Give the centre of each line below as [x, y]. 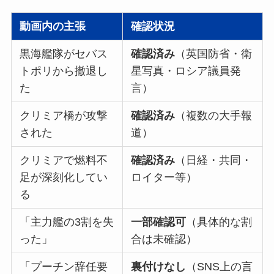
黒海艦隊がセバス [64, 54]
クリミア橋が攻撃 [64, 115]
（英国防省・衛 [214, 54]
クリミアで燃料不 [64, 160]
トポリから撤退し [64, 71]
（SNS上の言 [220, 266]
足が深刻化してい [64, 177]
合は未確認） [164, 239]
